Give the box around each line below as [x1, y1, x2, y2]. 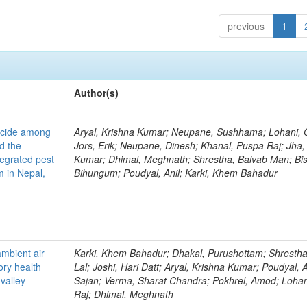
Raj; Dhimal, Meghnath [74, 286, 174, 301]
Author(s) [74, 85, 119, 99]
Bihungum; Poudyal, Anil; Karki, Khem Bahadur [74, 165, 278, 180]
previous [227, 19, 265, 33]
